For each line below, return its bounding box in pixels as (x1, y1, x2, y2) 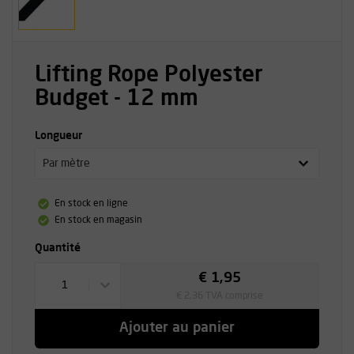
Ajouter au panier (119, 322, 235, 335)
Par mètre (42, 157, 90, 169)
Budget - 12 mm (35, 88, 198, 111)
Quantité (35, 242, 81, 254)
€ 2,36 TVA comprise (176, 291, 263, 301)
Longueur (35, 130, 82, 141)
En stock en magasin (54, 216, 142, 225)
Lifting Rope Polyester (35, 65, 263, 87)
